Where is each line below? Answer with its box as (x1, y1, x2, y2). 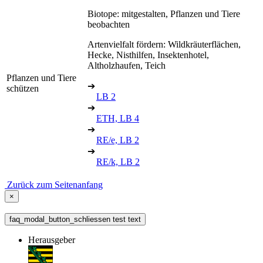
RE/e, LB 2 (96, 134, 139, 145)
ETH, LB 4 (96, 113, 139, 123)
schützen (6, 83, 39, 93)
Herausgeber (28, 234, 75, 245)
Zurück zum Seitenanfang (7, 179, 103, 190)
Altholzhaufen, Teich (87, 60, 166, 70)
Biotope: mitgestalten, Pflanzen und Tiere (87, 8, 240, 19)
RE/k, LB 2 (96, 156, 140, 167)
